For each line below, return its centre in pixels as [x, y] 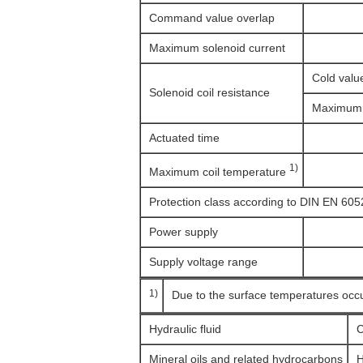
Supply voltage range [203, 262]
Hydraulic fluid [185, 329]
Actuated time [184, 138]
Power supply [184, 232]
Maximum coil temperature [219, 171]
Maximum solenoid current [217, 48]
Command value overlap [212, 18]
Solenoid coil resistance [209, 92]
